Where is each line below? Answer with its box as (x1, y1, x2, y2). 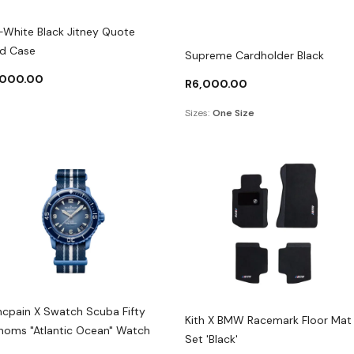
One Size (212, 107, 254, 120)
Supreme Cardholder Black (184, 48, 324, 63)
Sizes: (184, 107, 209, 120)
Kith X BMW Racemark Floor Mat (184, 313, 352, 328)
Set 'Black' (184, 332, 238, 347)
